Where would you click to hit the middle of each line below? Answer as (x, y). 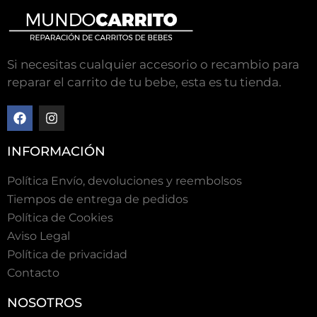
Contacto (33, 272)
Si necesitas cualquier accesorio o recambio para (153, 64)
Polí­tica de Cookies (60, 217)
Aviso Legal (39, 236)
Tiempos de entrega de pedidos (98, 199)
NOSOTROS (45, 302)
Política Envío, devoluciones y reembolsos (125, 180)
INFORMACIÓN (56, 151)
